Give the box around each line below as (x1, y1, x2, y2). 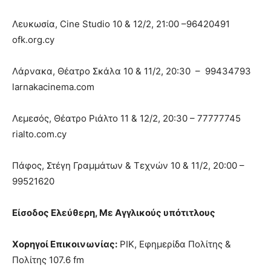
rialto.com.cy (12, 128, 67, 140)
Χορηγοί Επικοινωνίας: (12, 238, 117, 250)
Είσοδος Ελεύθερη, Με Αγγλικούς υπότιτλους (12, 206, 215, 218)
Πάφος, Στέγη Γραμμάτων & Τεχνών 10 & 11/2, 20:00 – (12, 159, 244, 171)
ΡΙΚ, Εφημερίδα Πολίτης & (117, 238, 231, 250)
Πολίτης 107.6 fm (12, 253, 84, 266)
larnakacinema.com (12, 80, 94, 93)
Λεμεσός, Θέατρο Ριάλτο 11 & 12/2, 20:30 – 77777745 (12, 112, 241, 124)
